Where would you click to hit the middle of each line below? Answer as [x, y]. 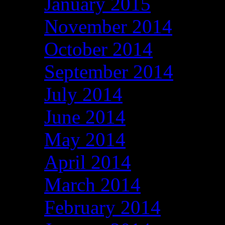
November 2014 [108, 26]
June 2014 [85, 117]
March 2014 [92, 184]
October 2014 [98, 49]
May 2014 [85, 139]
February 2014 [102, 207]
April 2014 [88, 162]
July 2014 [83, 94]
